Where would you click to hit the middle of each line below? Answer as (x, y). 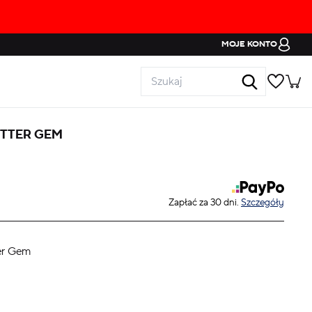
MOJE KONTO (249, 44)
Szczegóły (263, 202)
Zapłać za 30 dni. (205, 202)
